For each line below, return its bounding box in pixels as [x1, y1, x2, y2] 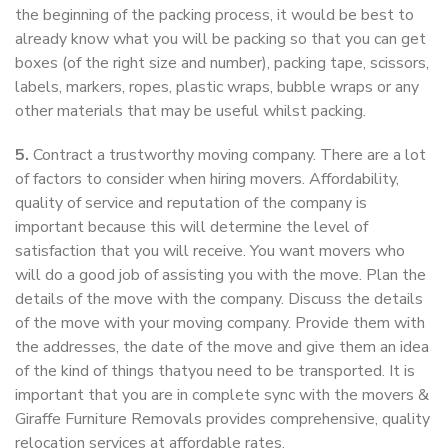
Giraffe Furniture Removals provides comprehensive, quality [15, 408, 430, 431]
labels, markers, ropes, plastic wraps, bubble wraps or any [15, 76, 419, 99]
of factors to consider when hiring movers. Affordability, [15, 168, 399, 191]
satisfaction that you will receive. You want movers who [15, 240, 405, 263]
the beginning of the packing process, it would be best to [15, 4, 414, 27]
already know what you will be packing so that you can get [15, 28, 426, 51]
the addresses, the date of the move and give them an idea [15, 336, 429, 359]
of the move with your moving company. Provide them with [15, 312, 425, 335]
